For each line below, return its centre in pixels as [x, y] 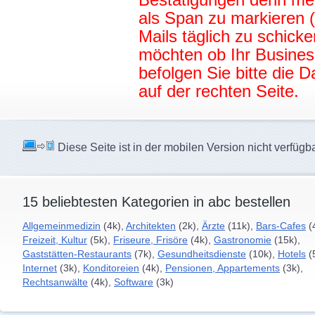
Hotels [292, 254]
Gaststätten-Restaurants [77, 254]
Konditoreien [111, 268]
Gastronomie [243, 240]
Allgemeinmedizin [62, 226]
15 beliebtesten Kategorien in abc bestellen [156, 201]
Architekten [151, 226]
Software [134, 282]
